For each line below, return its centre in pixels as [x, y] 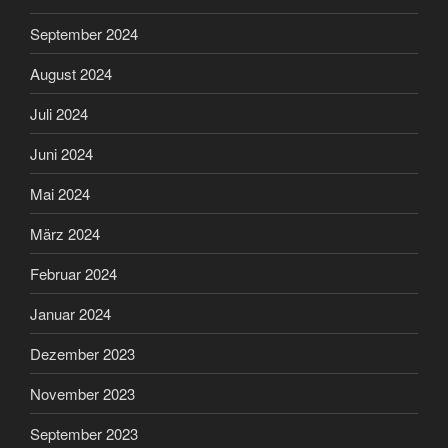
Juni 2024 [61, 153]
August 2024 [71, 73]
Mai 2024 [60, 193]
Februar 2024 [73, 273]
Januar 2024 [70, 313]
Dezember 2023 [82, 353]
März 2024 [65, 233]
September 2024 [84, 33]
